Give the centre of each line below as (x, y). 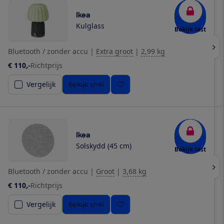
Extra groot (114, 51)
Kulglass (90, 26)
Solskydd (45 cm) (104, 146)
